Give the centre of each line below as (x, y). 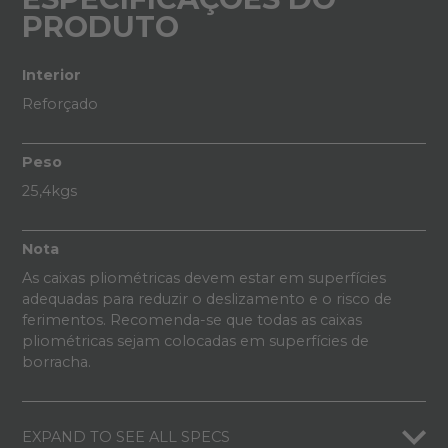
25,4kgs (49, 191)
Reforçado (59, 104)
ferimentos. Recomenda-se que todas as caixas (191, 320)
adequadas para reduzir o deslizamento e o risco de (206, 299)
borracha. (56, 362)
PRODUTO (100, 26)
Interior (51, 75)
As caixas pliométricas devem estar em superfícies (203, 278)
